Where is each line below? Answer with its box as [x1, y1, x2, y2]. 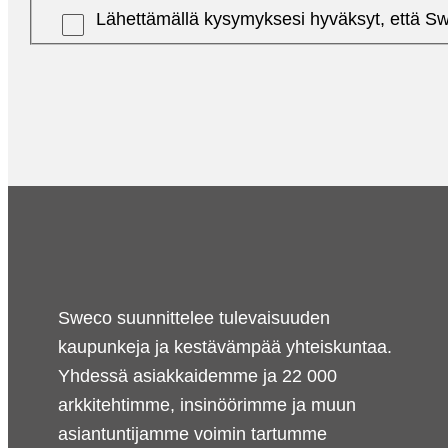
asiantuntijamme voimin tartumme [58, 423, 327, 444]
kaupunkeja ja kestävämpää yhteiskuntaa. [58, 336, 392, 357]
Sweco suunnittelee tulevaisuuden [58, 307, 330, 328]
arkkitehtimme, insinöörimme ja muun [58, 394, 356, 415]
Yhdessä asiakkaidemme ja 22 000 [58, 365, 337, 386]
